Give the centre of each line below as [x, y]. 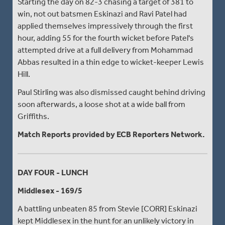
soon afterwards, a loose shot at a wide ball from [101, 104]
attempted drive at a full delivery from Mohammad [105, 50]
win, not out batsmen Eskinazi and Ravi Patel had [102, 14]
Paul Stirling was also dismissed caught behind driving [111, 92]
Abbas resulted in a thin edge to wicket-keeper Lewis [111, 62]
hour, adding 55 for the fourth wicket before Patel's [106, 38]
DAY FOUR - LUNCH [53, 172]
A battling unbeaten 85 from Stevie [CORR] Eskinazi [107, 208]
